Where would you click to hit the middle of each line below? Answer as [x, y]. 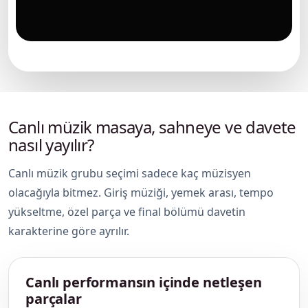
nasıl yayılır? [51, 144]
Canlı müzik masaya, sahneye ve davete [152, 126]
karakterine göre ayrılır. [69, 231]
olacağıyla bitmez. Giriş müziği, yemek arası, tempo [141, 192]
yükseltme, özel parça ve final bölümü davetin [127, 211]
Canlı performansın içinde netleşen [144, 282]
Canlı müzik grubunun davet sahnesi [106, 55]
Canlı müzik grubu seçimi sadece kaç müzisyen [130, 173]
